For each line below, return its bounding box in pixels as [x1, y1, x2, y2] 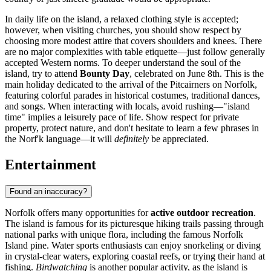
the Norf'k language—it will [5, 133, 114, 144]
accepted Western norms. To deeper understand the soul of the [5, 57, 241, 68]
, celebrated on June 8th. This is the [129, 68, 264, 79]
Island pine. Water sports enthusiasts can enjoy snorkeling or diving [5, 240, 261, 250]
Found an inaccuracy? [10, 186, 87, 196]
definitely [114, 133, 149, 144]
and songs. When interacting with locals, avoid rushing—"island [5, 100, 250, 111]
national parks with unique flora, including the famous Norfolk [5, 229, 243, 240]
